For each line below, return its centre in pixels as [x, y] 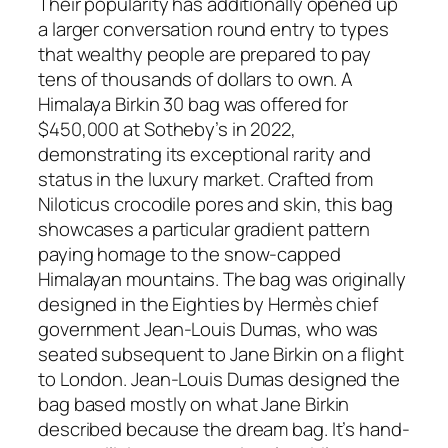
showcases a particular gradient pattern [204, 228]
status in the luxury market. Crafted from [205, 178]
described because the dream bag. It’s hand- [224, 428]
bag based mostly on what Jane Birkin [194, 403]
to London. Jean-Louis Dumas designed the [219, 378]
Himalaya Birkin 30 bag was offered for [193, 103]
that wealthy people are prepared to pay [205, 53]
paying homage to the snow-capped [189, 253]
